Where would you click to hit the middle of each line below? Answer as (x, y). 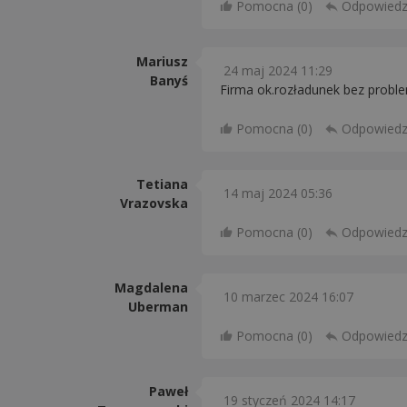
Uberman (158, 307)
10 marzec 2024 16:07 (288, 297)
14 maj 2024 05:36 (278, 193)
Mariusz (162, 61)
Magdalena (151, 288)
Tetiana (162, 184)
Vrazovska (154, 203)
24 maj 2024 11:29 (278, 70)
